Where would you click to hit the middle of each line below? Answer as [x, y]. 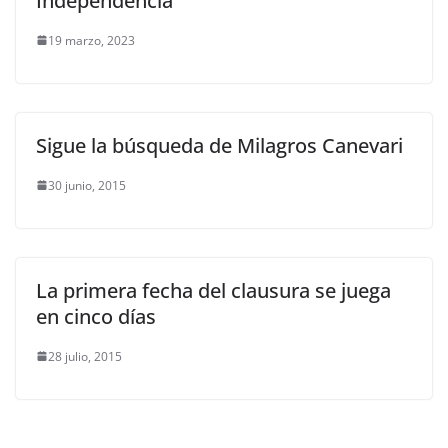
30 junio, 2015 [87, 185]
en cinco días [96, 316]
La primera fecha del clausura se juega [213, 290]
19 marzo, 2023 [91, 40]
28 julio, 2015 [85, 356]
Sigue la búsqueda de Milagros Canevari [219, 145]
